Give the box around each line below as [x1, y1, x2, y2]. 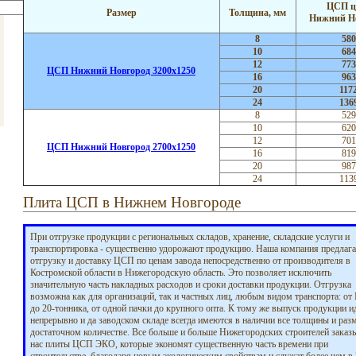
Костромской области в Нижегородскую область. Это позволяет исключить [29, 267, 331, 278]
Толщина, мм [229, 7, 286, 18]
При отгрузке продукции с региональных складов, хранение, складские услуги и [29, 231, 350, 242]
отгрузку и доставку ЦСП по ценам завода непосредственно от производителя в [29, 255, 350, 266]
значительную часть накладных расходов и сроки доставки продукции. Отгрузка [29, 279, 351, 290]
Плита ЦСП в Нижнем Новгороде [22, 194, 241, 211]
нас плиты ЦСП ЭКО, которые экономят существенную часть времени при [29, 339, 328, 350]
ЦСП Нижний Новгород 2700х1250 [47, 141, 195, 153]
